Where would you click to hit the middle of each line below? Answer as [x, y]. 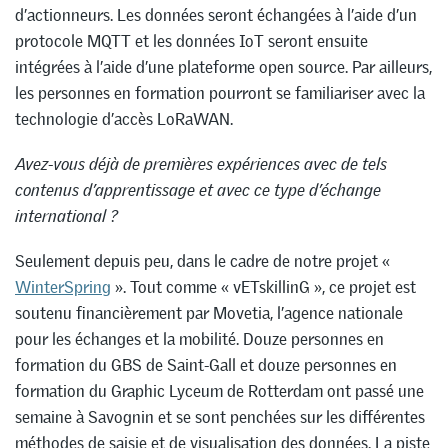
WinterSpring [63, 286]
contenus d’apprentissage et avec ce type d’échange [198, 190]
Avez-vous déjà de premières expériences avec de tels [201, 164]
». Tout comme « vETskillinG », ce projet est [263, 286]
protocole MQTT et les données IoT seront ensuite [191, 41]
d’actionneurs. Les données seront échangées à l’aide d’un [216, 15]
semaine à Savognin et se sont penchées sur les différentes [220, 416]
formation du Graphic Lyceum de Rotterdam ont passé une [219, 390]
